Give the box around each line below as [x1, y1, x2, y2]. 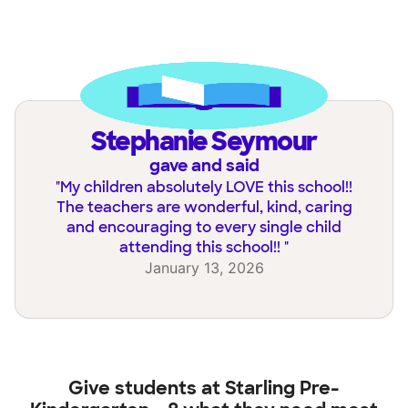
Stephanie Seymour [105, 124, 317, 158]
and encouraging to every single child [66, 217, 342, 237]
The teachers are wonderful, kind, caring [56, 197, 352, 217]
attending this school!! [119, 237, 284, 257]
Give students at [68, 376, 225, 401]
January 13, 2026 [144, 258, 264, 277]
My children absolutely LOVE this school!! [60, 177, 352, 197]
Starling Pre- [225, 376, 340, 401]
